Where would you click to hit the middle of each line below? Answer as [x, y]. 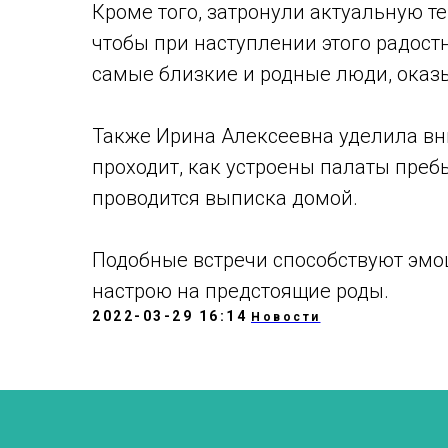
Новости [286, 317]
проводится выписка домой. [225, 198]
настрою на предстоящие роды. [240, 291]
